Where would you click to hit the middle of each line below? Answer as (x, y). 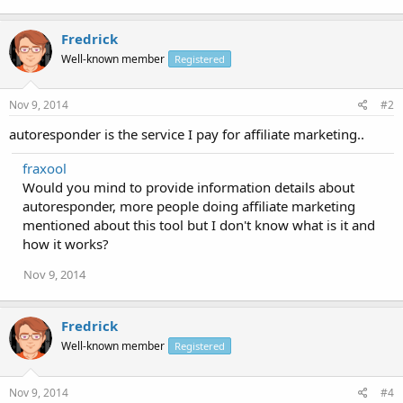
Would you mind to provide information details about (188, 187)
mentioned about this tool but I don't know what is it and (199, 225)
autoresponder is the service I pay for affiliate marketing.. (187, 134)
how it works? (66, 244)
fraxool (45, 168)
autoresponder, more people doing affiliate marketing (189, 206)
